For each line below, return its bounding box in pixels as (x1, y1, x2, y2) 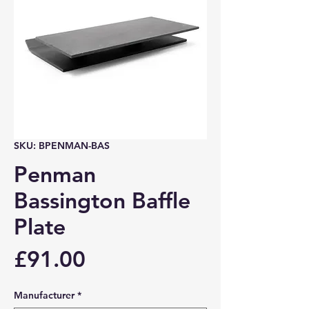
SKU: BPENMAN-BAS (14, 139, 110, 152)
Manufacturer (14, 289, 74, 302)
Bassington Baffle (14, 186, 190, 215)
